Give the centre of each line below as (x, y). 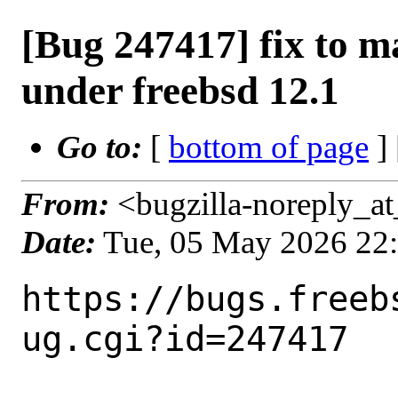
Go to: (103, 147)
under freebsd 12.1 (180, 91)
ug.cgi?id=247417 (185, 338)
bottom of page (269, 147)
